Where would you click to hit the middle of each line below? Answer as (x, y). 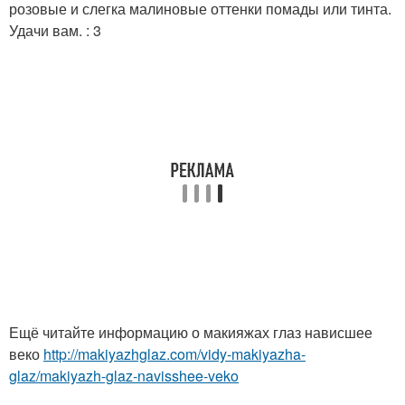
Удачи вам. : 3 (55, 30)
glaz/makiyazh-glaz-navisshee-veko (124, 376)
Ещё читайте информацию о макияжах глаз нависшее (191, 332)
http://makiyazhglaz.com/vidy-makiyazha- (174, 354)
